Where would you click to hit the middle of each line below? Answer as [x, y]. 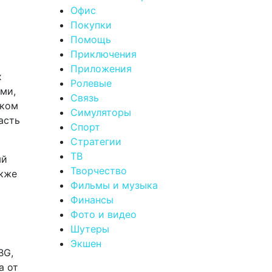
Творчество [99, 170]
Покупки [91, 25]
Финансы [92, 199]
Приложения [101, 68]
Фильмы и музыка [114, 185]
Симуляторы [101, 112]
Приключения [104, 54]
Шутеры [90, 229]
